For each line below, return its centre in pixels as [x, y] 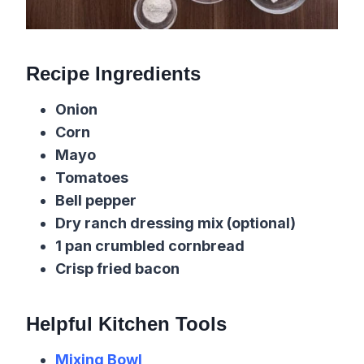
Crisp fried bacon [117, 268]
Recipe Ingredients [113, 73]
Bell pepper [96, 200]
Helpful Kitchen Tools [126, 323]
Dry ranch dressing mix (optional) [175, 223]
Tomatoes [92, 177]
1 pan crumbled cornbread [150, 245]
